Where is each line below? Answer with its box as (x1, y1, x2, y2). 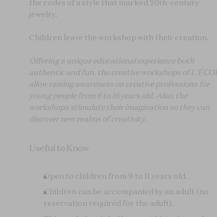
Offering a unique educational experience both (29, 56, 194, 66)
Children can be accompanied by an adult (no (44, 186, 209, 197)
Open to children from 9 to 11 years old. (44, 171, 187, 181)
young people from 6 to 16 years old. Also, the (29, 91, 187, 101)
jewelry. (29, 9, 57, 19)
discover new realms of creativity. (29, 114, 146, 124)
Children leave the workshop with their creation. (29, 32, 209, 43)
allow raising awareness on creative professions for (29, 79, 210, 89)
